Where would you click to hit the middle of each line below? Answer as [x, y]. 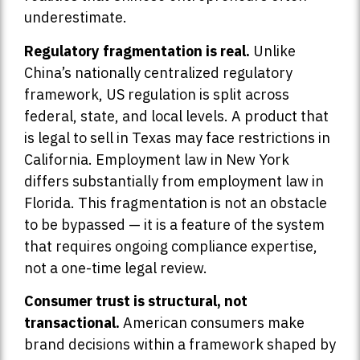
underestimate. [76, 18]
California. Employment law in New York [157, 159]
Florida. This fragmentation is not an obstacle [176, 202]
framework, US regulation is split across [157, 94]
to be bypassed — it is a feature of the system [174, 224]
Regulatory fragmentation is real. [137, 51]
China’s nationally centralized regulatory [158, 72]
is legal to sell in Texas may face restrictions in [177, 137]
